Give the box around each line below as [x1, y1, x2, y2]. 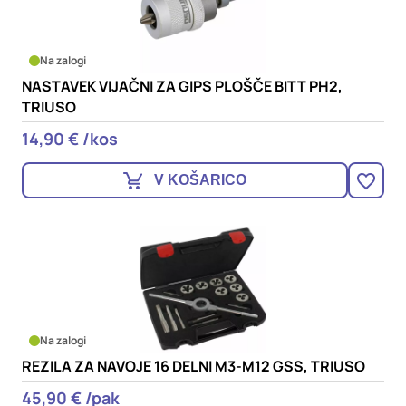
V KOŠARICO [154, 172, 246, 188]
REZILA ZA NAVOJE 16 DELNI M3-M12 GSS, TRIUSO [22, 356, 365, 376]
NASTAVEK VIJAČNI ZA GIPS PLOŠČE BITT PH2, [22, 76, 343, 96]
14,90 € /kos [22, 128, 118, 150]
